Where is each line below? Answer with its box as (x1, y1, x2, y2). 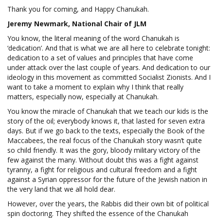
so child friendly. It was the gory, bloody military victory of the (7, 145, 200, 155)
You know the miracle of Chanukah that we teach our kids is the (7, 106, 208, 116)
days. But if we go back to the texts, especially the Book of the (7, 126, 205, 135)
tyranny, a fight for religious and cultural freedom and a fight (7, 164, 197, 174)
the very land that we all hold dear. (7, 184, 115, 194)
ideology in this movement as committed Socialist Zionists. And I (7, 72, 211, 82)
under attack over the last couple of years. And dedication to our (7, 62, 210, 72)
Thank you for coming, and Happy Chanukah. (7, 4, 149, 14)
